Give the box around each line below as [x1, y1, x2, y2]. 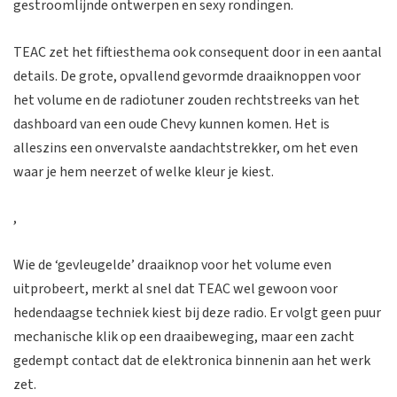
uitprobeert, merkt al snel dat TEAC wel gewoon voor [13, 278, 338, 299]
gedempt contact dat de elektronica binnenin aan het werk [13, 350, 370, 370]
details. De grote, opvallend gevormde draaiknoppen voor [13, 66, 361, 86]
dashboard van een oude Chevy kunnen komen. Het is [13, 113, 330, 134]
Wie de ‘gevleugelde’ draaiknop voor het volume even [13, 254, 331, 275]
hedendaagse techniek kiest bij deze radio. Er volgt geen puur [13, 302, 381, 323]
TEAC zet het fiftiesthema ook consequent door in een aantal [13, 42, 382, 62]
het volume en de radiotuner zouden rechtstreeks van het [13, 90, 360, 110]
